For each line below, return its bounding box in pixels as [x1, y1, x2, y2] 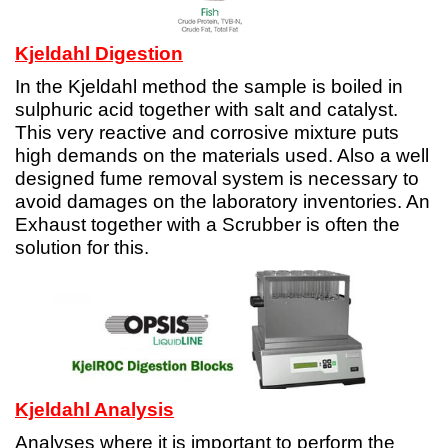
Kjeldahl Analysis [15, 399, 174, 421]
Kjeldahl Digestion [15, 43, 183, 65]
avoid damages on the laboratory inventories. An [15, 191, 430, 213]
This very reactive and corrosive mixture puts [15, 122, 399, 144]
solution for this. [15, 237, 149, 259]
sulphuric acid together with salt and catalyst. [15, 99, 398, 121]
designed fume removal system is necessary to [15, 168, 419, 190]
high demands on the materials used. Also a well [15, 145, 429, 167]
